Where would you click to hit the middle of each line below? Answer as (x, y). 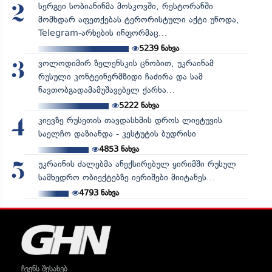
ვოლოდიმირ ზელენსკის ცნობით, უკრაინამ (126, 63)
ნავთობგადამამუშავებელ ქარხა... (107, 90)
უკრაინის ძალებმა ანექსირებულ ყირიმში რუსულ (137, 164)
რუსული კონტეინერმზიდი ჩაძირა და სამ (120, 76)
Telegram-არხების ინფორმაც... (103, 33)
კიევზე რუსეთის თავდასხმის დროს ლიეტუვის (130, 120)
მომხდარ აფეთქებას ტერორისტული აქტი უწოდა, (138, 19)
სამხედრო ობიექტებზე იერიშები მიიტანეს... (127, 177)
